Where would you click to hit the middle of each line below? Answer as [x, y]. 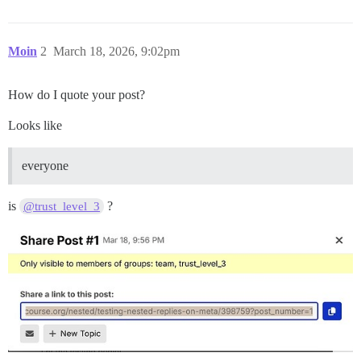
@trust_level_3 [62, 206]
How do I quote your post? [77, 95]
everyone [45, 166]
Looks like [35, 125]
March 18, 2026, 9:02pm [116, 51]
